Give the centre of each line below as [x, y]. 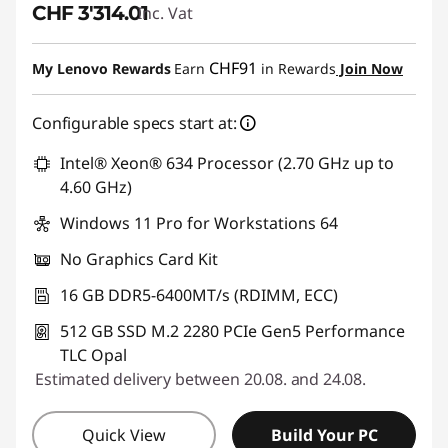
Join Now [369, 68]
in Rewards [296, 68]
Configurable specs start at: [134, 122]
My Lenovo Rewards [101, 68]
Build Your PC [324, 434]
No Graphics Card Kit [139, 258]
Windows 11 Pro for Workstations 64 [199, 222]
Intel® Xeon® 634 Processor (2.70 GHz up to [227, 162]
